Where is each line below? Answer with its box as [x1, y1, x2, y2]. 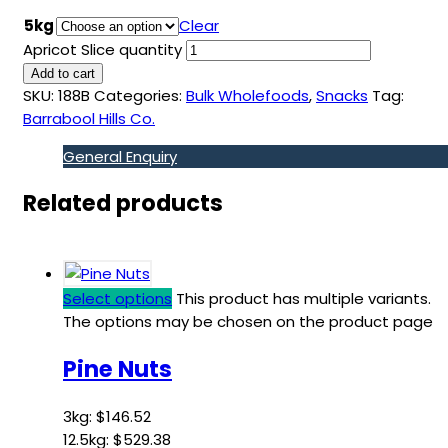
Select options [63, 288, 172, 310]
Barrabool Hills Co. [23, 107, 155, 129]
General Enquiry [63, 145, 177, 167]
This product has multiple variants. [176, 288, 431, 310]
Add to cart [31, 65, 95, 81]
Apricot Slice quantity [23, 38, 182, 60]
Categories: [94, 84, 182, 106]
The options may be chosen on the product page [63, 311, 433, 333]
